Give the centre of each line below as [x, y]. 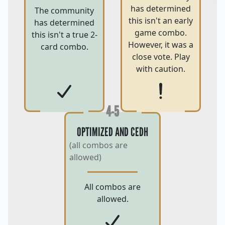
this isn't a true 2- [64, 35]
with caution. [161, 69]
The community [64, 11]
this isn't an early [161, 21]
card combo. [64, 47]
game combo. [161, 33]
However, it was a [161, 45]
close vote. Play [161, 57]
